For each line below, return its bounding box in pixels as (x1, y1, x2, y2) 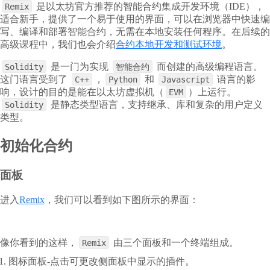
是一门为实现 (51, 61, 108, 72)
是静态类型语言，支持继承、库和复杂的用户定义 (51, 99, 263, 110)
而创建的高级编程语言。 (157, 61, 263, 72)
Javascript (162, 74, 210, 84)
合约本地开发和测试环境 (116, 39, 222, 49)
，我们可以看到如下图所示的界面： (45, 195, 199, 206)
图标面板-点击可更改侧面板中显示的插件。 (8, 256, 195, 266)
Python (108, 74, 137, 84)
